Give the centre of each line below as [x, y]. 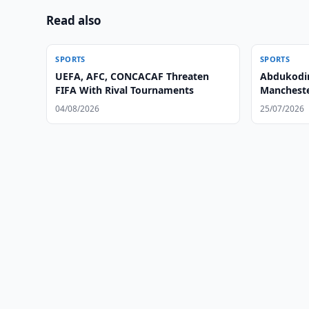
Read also [74, 20]
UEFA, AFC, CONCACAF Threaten [132, 76]
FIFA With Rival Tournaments [125, 90]
